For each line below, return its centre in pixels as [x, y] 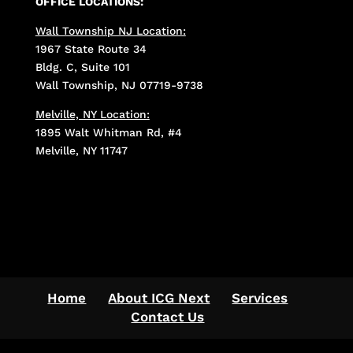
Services [260, 297]
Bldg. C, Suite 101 [82, 67]
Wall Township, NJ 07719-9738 [119, 85]
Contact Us [168, 316]
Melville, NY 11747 [81, 151]
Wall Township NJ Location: [110, 31]
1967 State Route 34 [91, 49]
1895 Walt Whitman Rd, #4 [108, 133]
